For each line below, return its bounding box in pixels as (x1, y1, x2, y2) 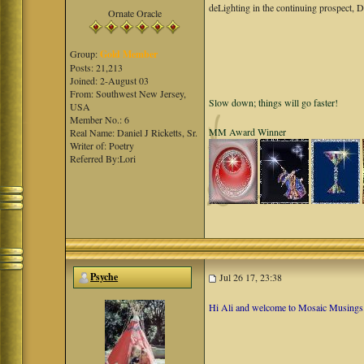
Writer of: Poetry (70, 139, 135, 152)
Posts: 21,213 (70, 61, 123, 74)
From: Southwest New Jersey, (70, 87, 187, 100)
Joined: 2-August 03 (70, 74, 149, 87)
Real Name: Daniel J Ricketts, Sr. (70, 126, 198, 139)
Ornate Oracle (108, 6, 162, 19)
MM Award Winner (209, 125, 287, 138)
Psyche (90, 270, 119, 284)
